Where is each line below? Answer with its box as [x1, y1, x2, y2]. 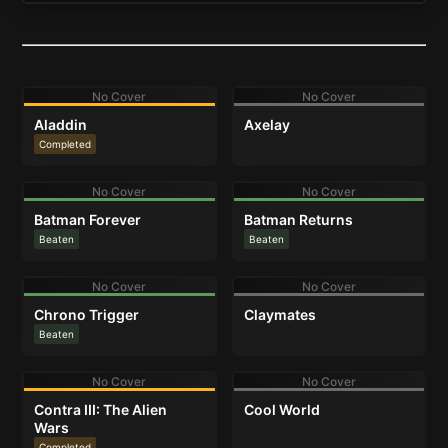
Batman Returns [243, 211, 353, 228]
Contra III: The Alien [34, 401, 168, 418]
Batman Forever [34, 211, 142, 228]
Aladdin [34, 116, 88, 133]
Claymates [243, 306, 316, 323]
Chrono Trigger [34, 306, 140, 323]
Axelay [243, 116, 290, 133]
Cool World [243, 401, 320, 418]
